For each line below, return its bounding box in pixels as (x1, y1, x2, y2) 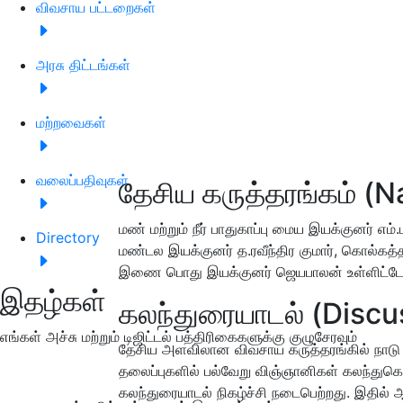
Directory (36, 228, 100, 246)
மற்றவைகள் (36, 112, 106, 131)
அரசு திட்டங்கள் (36, 55, 130, 74)
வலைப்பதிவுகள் (36, 170, 129, 189)
